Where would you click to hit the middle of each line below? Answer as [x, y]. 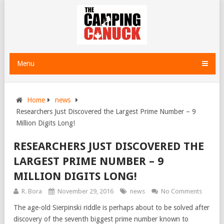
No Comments [181, 191]
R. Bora [32, 191]
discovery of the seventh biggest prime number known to [101, 219]
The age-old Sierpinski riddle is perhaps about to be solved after [111, 207]
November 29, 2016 [85, 191]
